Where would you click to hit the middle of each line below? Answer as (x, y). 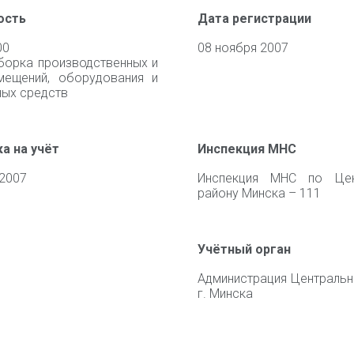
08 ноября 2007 (243, 48)
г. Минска (225, 294)
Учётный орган (244, 249)
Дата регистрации (254, 19)
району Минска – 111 (259, 193)
